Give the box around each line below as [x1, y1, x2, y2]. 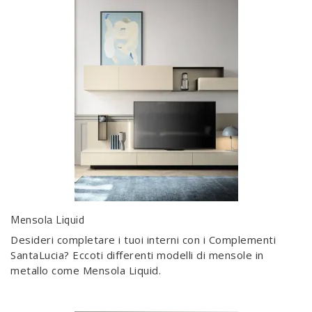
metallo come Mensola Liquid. [10, 263, 161, 277]
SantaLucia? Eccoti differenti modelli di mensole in [10, 248, 264, 262]
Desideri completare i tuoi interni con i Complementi [10, 233, 276, 247]
